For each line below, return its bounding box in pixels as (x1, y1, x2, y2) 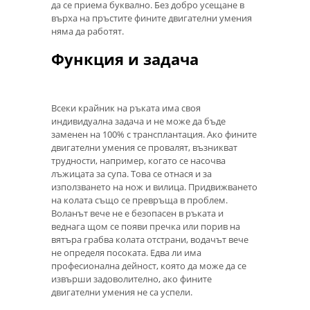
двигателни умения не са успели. (51, 286, 192, 299)
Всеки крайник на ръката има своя (51, 102, 201, 115)
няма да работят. (51, 24, 124, 37)
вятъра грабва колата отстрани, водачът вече (51, 233, 248, 246)
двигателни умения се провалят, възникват (51, 141, 237, 154)
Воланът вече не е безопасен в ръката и (51, 207, 224, 220)
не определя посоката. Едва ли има (51, 246, 201, 259)
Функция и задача (51, 48, 199, 69)
